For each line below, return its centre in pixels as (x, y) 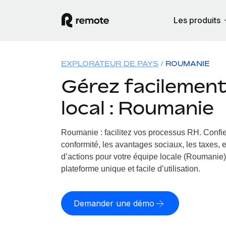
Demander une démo (114, 203)
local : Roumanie (137, 108)
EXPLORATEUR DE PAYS (109, 63)
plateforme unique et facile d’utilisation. (130, 169)
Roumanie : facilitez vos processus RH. (131, 132)
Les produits (197, 20)
